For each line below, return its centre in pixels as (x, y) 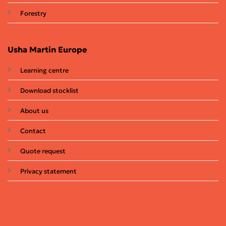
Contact (33, 131)
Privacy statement (48, 172)
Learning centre (44, 71)
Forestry (33, 14)
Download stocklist (49, 91)
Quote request (43, 151)
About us (34, 111)
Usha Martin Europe (47, 50)
